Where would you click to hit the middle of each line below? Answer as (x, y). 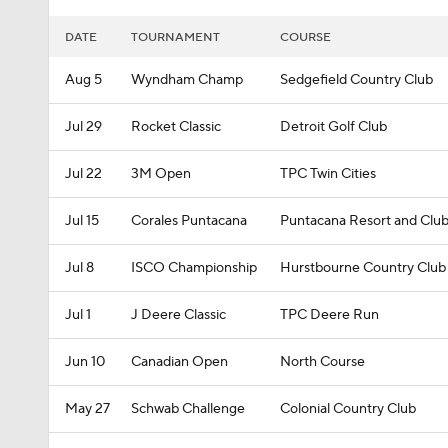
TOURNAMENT (175, 37)
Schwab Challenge (188, 409)
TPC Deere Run (329, 315)
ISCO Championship (194, 268)
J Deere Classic (178, 315)
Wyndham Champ (187, 80)
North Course (322, 362)
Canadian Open (179, 362)
